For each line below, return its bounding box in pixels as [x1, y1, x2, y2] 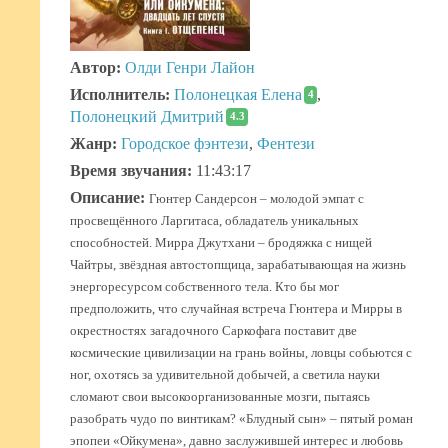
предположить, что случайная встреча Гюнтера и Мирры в [70, 302, 402, 317]
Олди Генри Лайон [125, 59, 255, 77]
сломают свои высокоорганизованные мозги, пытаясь [70, 390, 370, 405]
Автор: [70, 59, 121, 77]
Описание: [70, 189, 145, 207]
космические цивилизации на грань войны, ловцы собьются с [70, 346, 412, 361]
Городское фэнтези [121, 135, 249, 153]
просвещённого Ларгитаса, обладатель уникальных [70, 214, 359, 229]
